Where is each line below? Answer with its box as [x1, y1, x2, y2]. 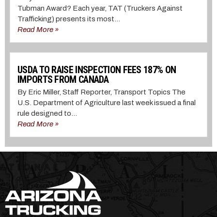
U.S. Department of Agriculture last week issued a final [17, 99, 196, 107]
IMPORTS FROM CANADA [17, 74, 109, 86]
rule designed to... [17, 109, 77, 118]
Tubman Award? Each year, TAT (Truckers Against [17, 4, 183, 13]
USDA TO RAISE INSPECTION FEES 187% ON [17, 64, 176, 76]
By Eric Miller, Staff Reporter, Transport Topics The [17, 88, 186, 96]
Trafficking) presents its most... [17, 15, 120, 23]
